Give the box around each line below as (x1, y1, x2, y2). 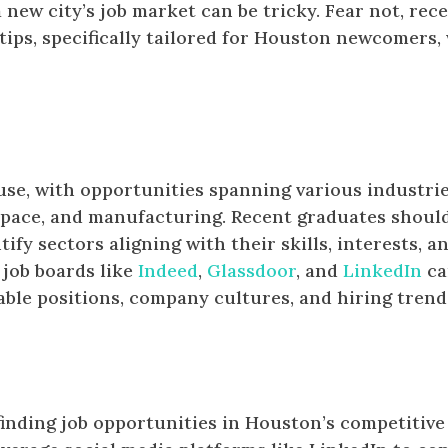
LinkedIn (343, 259, 423, 283)
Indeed (138, 259, 199, 283)
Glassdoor (207, 259, 297, 283)
